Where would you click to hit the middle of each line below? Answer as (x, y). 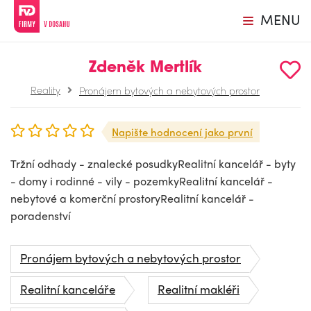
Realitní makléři (199, 289)
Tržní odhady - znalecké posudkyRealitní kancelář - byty (153, 163)
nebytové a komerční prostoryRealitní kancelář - (132, 198)
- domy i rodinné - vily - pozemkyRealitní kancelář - (142, 181)
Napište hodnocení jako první (182, 132)
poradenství (41, 216)
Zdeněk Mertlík (145, 68)
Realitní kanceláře (68, 289)
